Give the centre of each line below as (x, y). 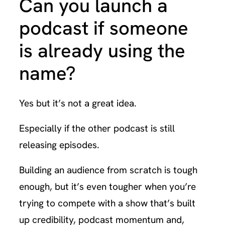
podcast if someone (104, 28)
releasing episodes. (60, 145)
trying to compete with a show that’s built (107, 203)
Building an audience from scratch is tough (108, 170)
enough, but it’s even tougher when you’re (108, 186)
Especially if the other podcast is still (97, 128)
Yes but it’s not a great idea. (78, 103)
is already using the (102, 51)
